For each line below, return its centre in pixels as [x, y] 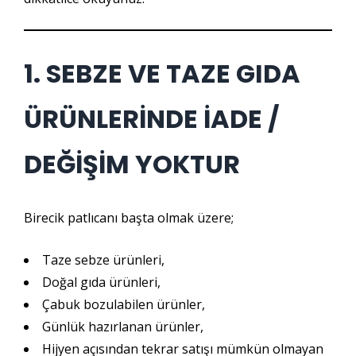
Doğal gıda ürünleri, [101, 282]
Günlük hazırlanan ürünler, [123, 327]
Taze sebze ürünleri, [103, 260]
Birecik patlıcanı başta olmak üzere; [129, 218]
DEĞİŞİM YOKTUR [132, 164]
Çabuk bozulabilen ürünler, [124, 304]
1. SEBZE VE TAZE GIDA [162, 74]
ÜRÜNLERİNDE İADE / [152, 119]
